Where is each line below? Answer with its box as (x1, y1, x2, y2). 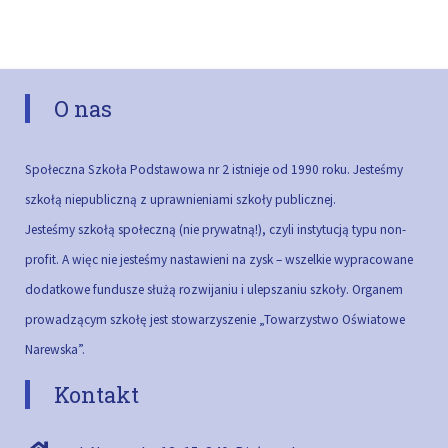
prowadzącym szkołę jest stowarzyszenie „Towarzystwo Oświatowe (25, 311, 405, 328)
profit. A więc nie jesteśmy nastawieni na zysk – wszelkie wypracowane (25, 251, 413, 268)
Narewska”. (25, 341, 85, 358)
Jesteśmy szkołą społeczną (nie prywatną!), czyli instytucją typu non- (25, 221, 406, 238)
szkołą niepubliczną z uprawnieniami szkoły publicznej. (25, 191, 336, 208)
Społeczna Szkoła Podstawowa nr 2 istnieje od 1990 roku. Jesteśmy (25, 161, 403, 178)
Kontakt (54, 380, 139, 409)
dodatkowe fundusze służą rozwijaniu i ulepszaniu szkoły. (25, 281, 352, 298)
